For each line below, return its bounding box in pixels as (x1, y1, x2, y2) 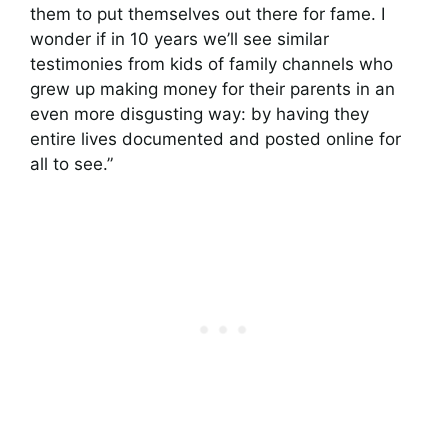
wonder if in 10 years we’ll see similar (30, 28, 329, 49)
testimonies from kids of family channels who (30, 53, 393, 74)
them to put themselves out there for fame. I (30, 3, 385, 24)
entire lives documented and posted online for (30, 128, 401, 149)
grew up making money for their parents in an (30, 78, 395, 99)
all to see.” (30, 153, 113, 174)
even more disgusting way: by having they (30, 103, 369, 124)
